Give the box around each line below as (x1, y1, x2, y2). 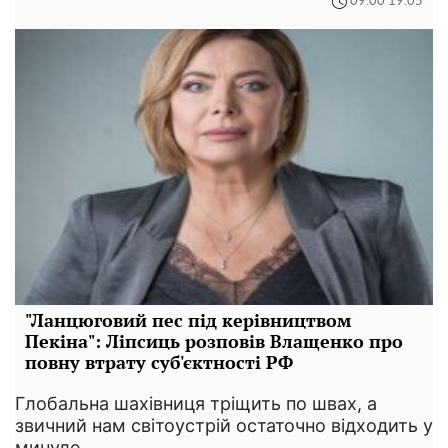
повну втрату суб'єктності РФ (25, 349, 293, 374)
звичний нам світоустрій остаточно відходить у (15, 414, 433, 436)
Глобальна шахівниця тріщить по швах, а (15, 392, 377, 414)
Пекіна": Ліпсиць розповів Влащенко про (25, 328, 403, 353)
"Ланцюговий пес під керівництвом (25, 307, 351, 332)
